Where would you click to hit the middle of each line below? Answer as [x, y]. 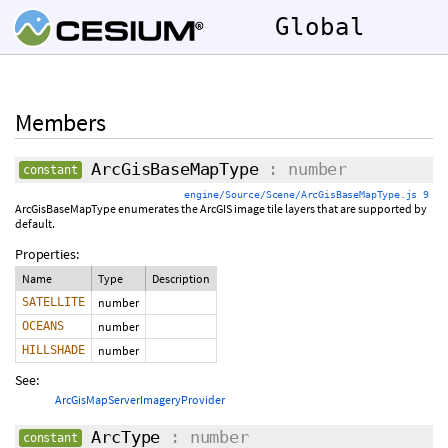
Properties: [47, 254]
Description [181, 278]
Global [319, 27]
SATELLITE [53, 302]
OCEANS [43, 326]
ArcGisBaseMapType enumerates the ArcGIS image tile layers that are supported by [221, 208]
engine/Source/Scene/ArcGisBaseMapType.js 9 [306, 194]
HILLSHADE [53, 350]
